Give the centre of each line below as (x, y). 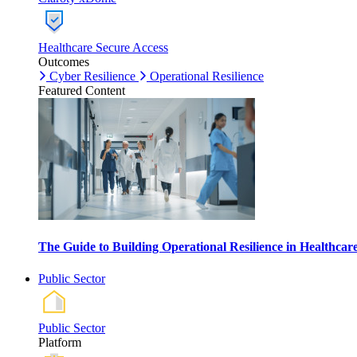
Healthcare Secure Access (103, 47)
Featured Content (82, 90)
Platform (60, 342)
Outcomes (64, 62)
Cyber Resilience (92, 76)
